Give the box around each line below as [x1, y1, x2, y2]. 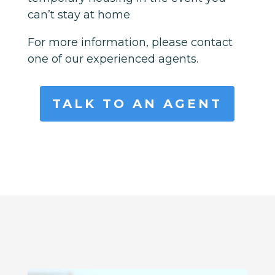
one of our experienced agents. [27, 52, 198, 66]
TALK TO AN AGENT [52, 96, 223, 111]
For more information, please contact [27, 35, 233, 49]
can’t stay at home [27, 7, 130, 21]
